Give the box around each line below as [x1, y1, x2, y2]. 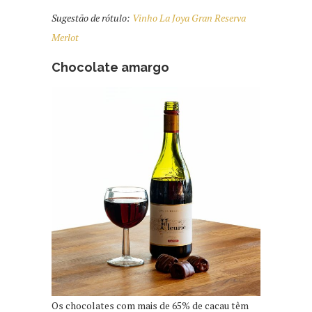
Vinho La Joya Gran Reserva [132, 11, 246, 25]
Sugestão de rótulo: [52, 11, 132, 25]
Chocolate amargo [52, 60, 169, 75]
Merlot [52, 31, 81, 45]
